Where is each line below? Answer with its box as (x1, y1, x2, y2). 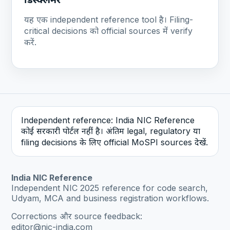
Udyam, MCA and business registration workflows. (11, 193, 209, 203)
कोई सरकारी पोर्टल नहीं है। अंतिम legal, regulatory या (21, 125, 200, 136)
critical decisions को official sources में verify (24, 25, 193, 36)
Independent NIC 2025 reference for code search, (11, 182, 208, 193)
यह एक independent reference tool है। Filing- (24, 14, 194, 25)
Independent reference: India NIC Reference (21, 114, 195, 125)
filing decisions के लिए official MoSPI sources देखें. (21, 137, 208, 147)
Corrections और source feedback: (11, 211, 143, 222)
